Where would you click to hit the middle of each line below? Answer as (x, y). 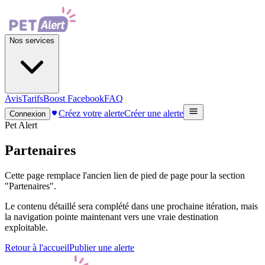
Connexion (28, 114)
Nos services (32, 41)
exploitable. (26, 227)
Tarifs (33, 98)
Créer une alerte (154, 113)
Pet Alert (21, 125)
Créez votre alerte (91, 113)
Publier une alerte (102, 247)
